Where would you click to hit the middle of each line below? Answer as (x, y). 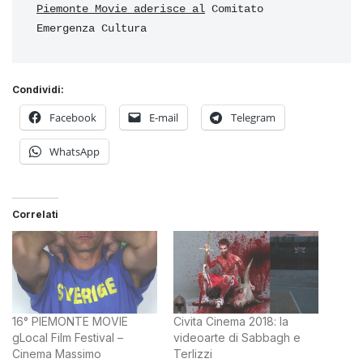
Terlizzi (193, 353)
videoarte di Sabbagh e (237, 337)
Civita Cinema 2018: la (231, 321)
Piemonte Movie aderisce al (121, 9)
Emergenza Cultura (92, 28)
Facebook (73, 117)
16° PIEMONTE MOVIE (70, 321)
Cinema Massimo (57, 353)
